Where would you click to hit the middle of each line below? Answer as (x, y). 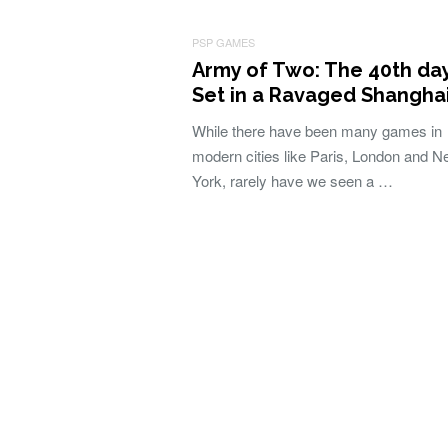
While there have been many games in (317, 130)
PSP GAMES (223, 42)
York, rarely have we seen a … (292, 180)
